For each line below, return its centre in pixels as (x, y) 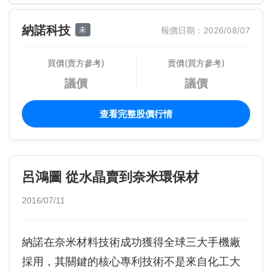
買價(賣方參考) (76, 63)
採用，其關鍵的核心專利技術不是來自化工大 (131, 262)
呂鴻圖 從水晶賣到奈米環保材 (110, 177)
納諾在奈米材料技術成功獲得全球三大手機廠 (131, 242)
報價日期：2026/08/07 (206, 30)
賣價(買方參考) (196, 63)
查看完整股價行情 (136, 114)
